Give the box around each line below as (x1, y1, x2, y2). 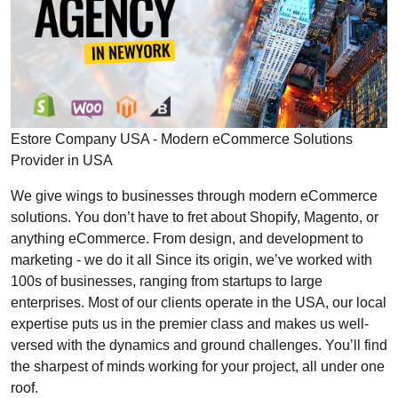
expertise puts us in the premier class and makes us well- (11, 314, 369, 331)
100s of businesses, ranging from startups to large (11, 272, 322, 289)
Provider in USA (11, 151, 113, 168)
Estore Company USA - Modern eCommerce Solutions (11, 130, 353, 147)
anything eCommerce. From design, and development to (11, 229, 363, 246)
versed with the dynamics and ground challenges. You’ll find (11, 336, 387, 353)
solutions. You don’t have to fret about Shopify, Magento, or (11, 208, 378, 225)
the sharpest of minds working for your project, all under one (11, 357, 385, 374)
